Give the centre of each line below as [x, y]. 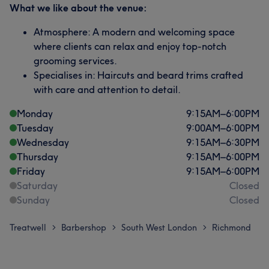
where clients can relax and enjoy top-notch [130, 46]
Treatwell [28, 227]
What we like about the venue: [78, 8]
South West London [159, 227]
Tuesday [35, 128]
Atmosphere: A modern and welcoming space [134, 32]
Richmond [231, 227]
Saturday [37, 185]
